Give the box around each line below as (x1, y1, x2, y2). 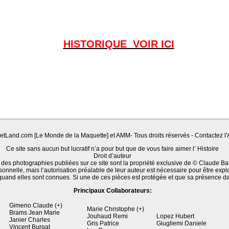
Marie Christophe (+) (87, 205, 144, 213)
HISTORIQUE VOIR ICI (63, 38, 174, 50)
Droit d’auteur (94, 152, 131, 159)
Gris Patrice (87, 220, 119, 227)
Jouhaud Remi (87, 213, 128, 220)
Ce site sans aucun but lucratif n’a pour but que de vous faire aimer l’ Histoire (6, 145, 219, 152)
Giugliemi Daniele (156, 220, 207, 227)
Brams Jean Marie (9, 209, 60, 216)
